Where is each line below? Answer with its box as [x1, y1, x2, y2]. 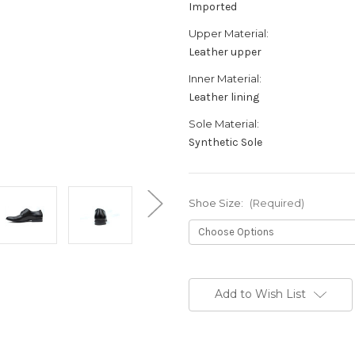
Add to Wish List [214, 287, 306, 302]
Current [189, 268, 228, 281]
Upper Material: [189, 27, 269, 40]
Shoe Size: [189, 197, 246, 210]
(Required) [249, 197, 304, 210]
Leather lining [189, 90, 259, 105]
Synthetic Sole [189, 136, 262, 150]
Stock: [189, 283, 222, 296]
